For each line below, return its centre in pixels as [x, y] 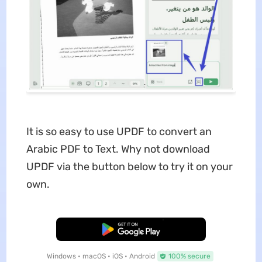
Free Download [131, 229]
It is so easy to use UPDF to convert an [119, 131]
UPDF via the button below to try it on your [129, 166]
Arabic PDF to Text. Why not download [118, 149]
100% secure [189, 256]
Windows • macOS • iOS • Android [101, 256]
